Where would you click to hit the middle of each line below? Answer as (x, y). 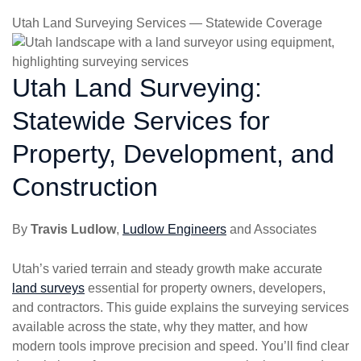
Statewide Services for (141, 121)
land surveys (48, 288)
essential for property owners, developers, (205, 288)
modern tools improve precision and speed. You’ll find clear (180, 346)
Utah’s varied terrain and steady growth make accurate (167, 269)
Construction (85, 187)
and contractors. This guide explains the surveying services (180, 307)
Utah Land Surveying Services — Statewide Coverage (167, 23)
